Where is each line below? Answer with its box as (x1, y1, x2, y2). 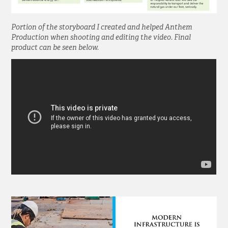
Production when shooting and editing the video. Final (11, 33, 191, 42)
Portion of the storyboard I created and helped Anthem (11, 22, 193, 32)
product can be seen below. (11, 43, 99, 52)
